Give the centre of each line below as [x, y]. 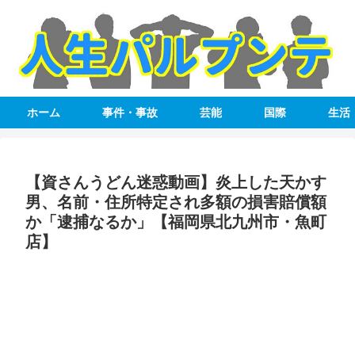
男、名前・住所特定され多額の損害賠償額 [176, 202]
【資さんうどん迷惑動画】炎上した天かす [176, 183]
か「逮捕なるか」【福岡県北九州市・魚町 [176, 222]
